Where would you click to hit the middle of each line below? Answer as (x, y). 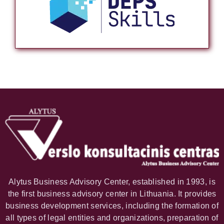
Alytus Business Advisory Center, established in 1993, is (112, 182)
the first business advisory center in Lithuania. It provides (112, 194)
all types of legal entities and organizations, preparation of (112, 218)
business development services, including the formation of (112, 206)
